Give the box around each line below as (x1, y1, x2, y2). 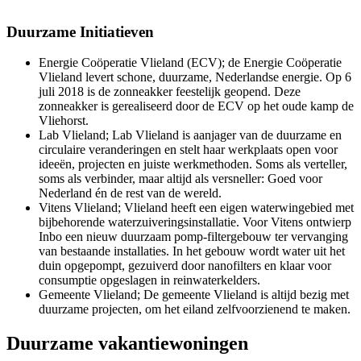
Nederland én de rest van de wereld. (39, 186, 222, 201)
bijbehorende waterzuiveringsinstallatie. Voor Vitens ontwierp (39, 215, 351, 230)
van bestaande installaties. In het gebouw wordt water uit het (39, 244, 345, 259)
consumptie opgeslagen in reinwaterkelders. (39, 273, 260, 288)
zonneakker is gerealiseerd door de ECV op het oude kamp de (39, 99, 354, 114)
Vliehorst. (39, 114, 89, 128)
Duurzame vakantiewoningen (6, 333, 248, 355)
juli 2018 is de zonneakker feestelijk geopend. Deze (39, 85, 301, 99)
